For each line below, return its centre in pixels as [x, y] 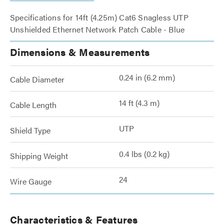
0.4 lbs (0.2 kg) [144, 154]
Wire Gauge [31, 181]
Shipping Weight [39, 156]
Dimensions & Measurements [80, 52]
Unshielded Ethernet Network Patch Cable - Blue [97, 29]
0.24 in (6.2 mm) [147, 77]
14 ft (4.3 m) [139, 103]
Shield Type [30, 130]
